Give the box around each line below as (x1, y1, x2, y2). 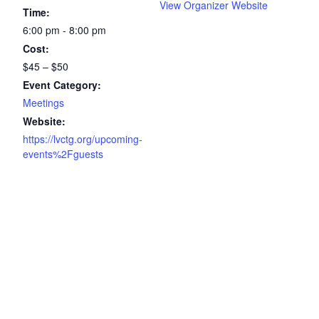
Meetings (23, 95, 64, 110)
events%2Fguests (23, 147, 103, 162)
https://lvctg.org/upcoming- (23, 132, 142, 147)
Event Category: (23, 78, 101, 93)
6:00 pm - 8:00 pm (23, 23, 106, 38)
